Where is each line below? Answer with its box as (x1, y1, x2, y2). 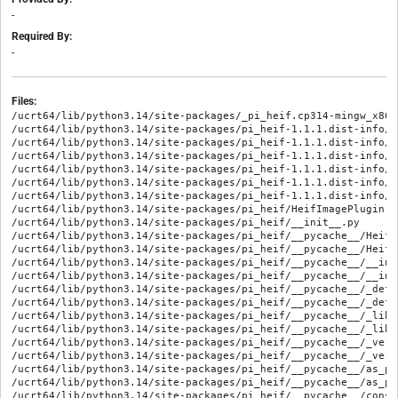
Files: (12, 95, 36, 108)
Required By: (12, 30, 72, 44)
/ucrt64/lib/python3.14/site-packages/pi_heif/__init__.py (12, 217, 360, 228)
